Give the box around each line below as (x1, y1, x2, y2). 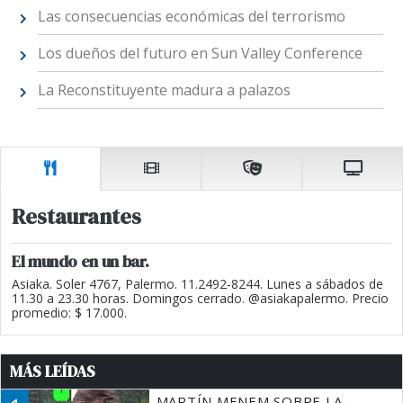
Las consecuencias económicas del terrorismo (37, 5, 345, 26)
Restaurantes (12, 201, 141, 232)
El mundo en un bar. (12, 250, 149, 273)
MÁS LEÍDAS (10, 361, 95, 383)
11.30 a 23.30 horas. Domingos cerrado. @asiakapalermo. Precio (12, 290, 389, 308)
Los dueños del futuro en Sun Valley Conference (37, 42, 363, 63)
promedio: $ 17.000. (12, 304, 127, 322)
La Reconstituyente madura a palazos (37, 79, 291, 100)
